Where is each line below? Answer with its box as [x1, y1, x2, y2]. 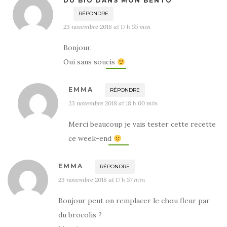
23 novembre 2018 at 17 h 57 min [58, 176, 145, 184]
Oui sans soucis [63, 57, 117, 67]
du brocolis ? [58, 210, 102, 220]
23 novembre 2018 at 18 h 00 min [68, 99, 158, 107]
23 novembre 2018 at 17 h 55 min [63, 23, 150, 31]
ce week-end [68, 134, 113, 143]
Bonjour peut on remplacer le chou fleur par [58, 196, 210, 206]
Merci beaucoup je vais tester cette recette [68, 120, 216, 129]
